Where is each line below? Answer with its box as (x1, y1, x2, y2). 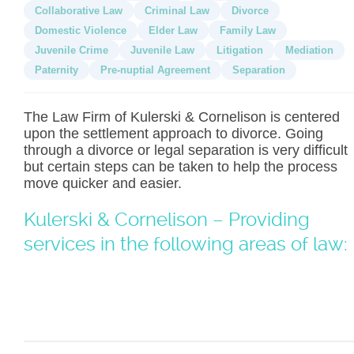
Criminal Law (145, 5, 209, 17)
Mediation (285, 44, 333, 56)
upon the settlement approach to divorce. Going (24, 126, 323, 141)
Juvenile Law (130, 44, 194, 56)
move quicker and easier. (24, 175, 182, 191)
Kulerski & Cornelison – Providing (24, 209, 310, 231)
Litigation (217, 44, 263, 56)
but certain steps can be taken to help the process (24, 159, 337, 175)
